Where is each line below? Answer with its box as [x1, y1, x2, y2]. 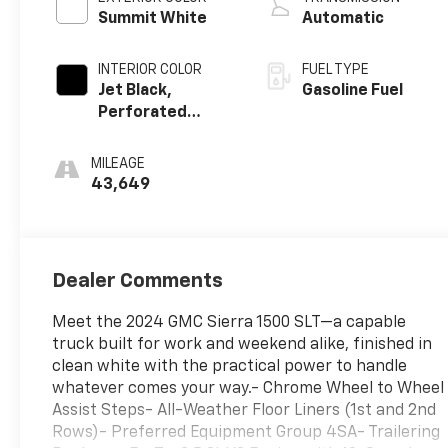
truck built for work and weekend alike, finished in [52, 336, 433, 353]
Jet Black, [98, 82, 173, 99]
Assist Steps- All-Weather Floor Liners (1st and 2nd [52, 402, 437, 419]
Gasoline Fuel [302, 82, 404, 99]
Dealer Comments [52, 270, 224, 291]
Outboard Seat [98, 170, 213, 187]
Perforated [98, 104, 188, 121]
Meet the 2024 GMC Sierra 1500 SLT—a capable [52, 314, 407, 331]
